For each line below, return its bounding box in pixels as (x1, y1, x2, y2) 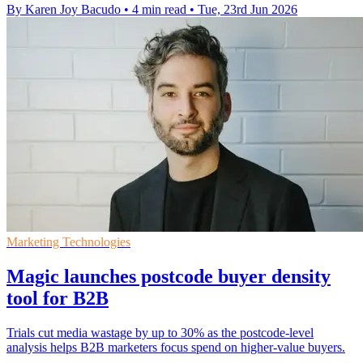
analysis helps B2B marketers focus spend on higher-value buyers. (6, 340, 345, 354)
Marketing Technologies (6, 235, 130, 250)
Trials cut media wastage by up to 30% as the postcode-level (6, 326, 314, 340)
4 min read (132, 2, 186, 17)
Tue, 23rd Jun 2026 (198, 2, 297, 17)
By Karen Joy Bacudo (6, 2, 121, 17)
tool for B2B (6, 288, 109, 310)
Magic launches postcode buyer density (6, 266, 331, 288)
